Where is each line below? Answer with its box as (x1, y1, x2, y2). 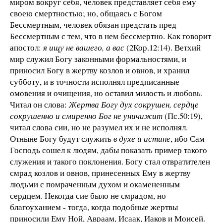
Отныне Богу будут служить (10, 132, 113, 144)
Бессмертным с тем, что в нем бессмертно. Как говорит (10, 30, 211, 42)
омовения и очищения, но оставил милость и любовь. (10, 87, 203, 99)
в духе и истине (113, 132, 170, 144)
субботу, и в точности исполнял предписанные (10, 75, 179, 87)
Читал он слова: (10, 98, 69, 110)
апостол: (10, 41, 43, 53)
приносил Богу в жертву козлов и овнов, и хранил (10, 64, 189, 76)
